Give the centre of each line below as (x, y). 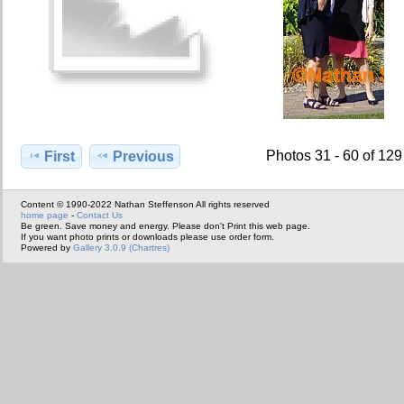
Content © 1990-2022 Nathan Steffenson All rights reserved (145, 205)
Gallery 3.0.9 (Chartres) (121, 248)
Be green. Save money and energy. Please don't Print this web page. (165, 226)
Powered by (47, 248)
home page (45, 216)
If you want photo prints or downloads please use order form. (147, 237)
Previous (143, 156)
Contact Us (100, 216)
